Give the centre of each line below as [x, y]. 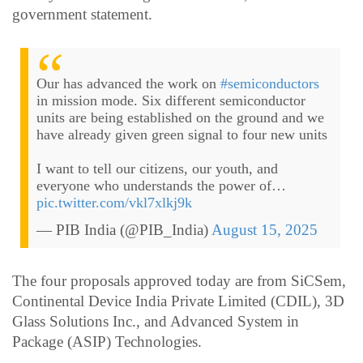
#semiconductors [270, 84]
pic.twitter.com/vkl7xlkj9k [114, 203]
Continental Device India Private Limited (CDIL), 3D [178, 301]
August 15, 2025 [265, 230]
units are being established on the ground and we [180, 118]
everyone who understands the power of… [161, 186]
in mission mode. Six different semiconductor [171, 101]
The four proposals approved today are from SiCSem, [179, 281]
